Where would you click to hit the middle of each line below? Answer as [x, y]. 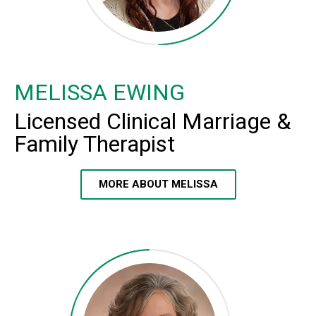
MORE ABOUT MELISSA [158, 184]
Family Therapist [95, 144]
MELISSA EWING [99, 93]
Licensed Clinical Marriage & [152, 122]
